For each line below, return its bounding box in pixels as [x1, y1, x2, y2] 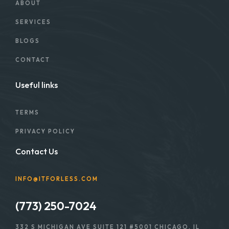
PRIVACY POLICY [15, 127, 75, 135]
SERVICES [15, 18, 51, 26]
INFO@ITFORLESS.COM [15, 175, 98, 182]
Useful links [15, 79, 58, 90]
